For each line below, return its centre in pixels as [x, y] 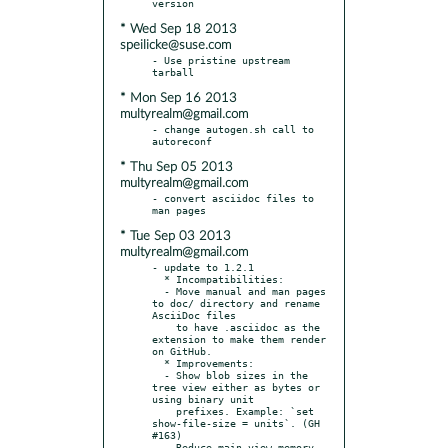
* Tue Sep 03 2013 [175, 236]
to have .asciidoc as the [164, 326]
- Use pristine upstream [221, 59]
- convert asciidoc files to [233, 197]
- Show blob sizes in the [158, 374]
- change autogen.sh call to [233, 128]
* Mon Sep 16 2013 [178, 98]
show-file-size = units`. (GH [236, 422]
